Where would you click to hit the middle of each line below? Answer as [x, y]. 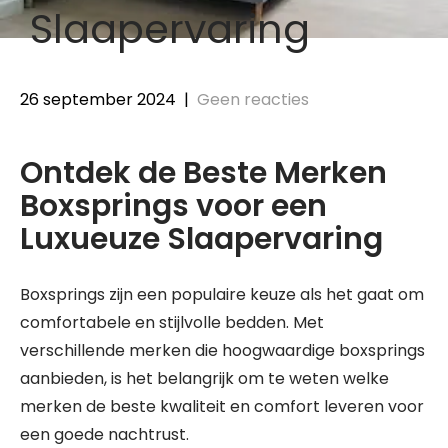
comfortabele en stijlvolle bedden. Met [172, 322]
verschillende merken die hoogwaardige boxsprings [222, 350]
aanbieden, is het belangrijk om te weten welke [204, 378]
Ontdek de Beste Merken [203, 172]
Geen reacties [253, 99]
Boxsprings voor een [173, 205]
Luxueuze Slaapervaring [201, 238]
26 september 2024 [98, 99]
